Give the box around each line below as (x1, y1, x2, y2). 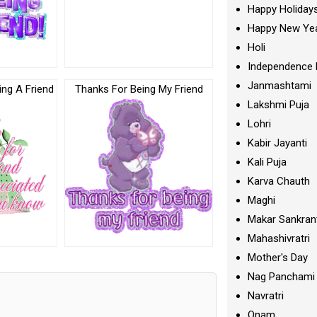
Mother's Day (248, 251, 309, 264)
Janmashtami (248, 79, 312, 92)
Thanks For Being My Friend (74, 82, 203, 96)
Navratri (248, 289, 284, 302)
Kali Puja (248, 156, 287, 168)
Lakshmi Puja (248, 98, 310, 111)
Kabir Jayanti (248, 137, 308, 149)
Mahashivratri (248, 232, 311, 245)
